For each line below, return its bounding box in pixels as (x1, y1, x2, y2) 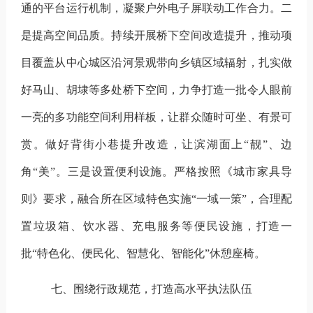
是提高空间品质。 (20, 29, 112, 41)
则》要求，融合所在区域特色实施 (20, 192, 191, 205)
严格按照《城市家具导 (174, 165, 293, 177)
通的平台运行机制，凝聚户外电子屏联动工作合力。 (20, 1, 282, 14)
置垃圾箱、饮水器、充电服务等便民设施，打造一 (20, 219, 293, 232)
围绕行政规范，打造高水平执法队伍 (73, 282, 252, 295)
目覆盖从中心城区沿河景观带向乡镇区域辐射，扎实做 (20, 56, 293, 68)
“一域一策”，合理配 (191, 192, 293, 205)
